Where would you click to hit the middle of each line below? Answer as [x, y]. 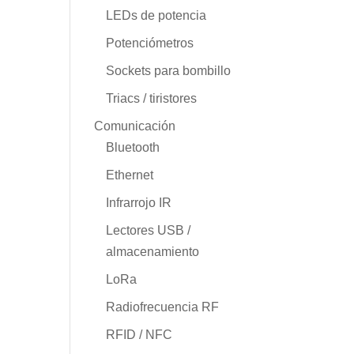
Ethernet [130, 175]
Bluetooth [133, 147]
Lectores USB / [149, 230]
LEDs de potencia [156, 15]
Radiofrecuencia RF [163, 307]
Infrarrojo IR [139, 202]
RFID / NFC [139, 334]
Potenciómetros [150, 43]
